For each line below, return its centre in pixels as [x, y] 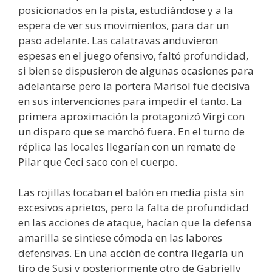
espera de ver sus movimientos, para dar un [124, 25]
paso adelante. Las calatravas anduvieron [118, 40]
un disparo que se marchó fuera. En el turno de [131, 131]
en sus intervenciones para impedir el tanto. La [130, 101]
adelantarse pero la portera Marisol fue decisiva [134, 86]
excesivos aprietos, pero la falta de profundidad [134, 208]
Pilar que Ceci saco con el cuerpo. [98, 161]
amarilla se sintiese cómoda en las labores [120, 238]
